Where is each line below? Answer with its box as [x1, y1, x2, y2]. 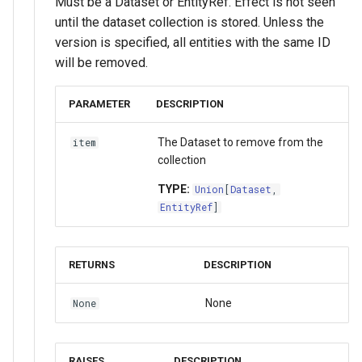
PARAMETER [69, 97, 130, 110]
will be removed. [55, 54, 148, 70]
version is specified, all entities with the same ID [55, 34, 330, 50]
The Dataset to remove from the [157, 135, 323, 149]
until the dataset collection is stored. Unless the [55, 14, 324, 30]
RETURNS [69, 258, 115, 271]
